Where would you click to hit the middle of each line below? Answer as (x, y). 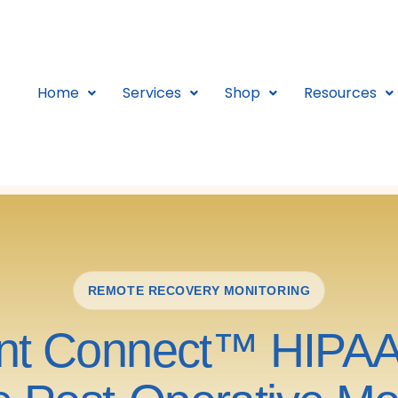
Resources (340, 92)
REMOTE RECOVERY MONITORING (199, 291)
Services (152, 92)
